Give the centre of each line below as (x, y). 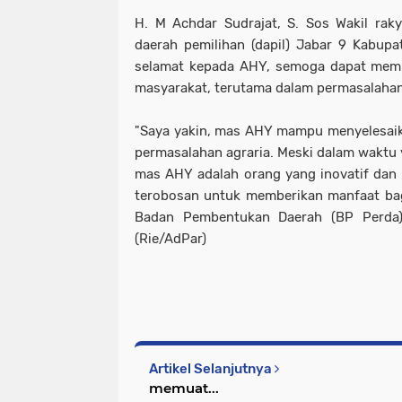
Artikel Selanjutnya (212, 369)
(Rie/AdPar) (170, 239)
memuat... (184, 388)
